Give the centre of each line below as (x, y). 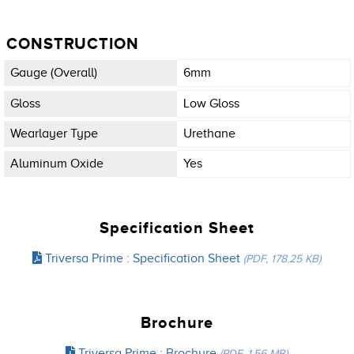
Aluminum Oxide (57, 163)
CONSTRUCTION (73, 44)
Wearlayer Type (54, 133)
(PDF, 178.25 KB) (282, 259)
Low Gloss (211, 103)
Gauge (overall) (54, 73)
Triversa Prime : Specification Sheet (143, 259)
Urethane (209, 133)
